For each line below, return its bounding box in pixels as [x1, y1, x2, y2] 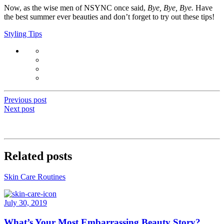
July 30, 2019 [4, 198, 47, 207]
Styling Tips [4, 29, 42, 38]
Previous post [4, 95, 46, 104]
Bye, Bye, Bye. [147, 3, 195, 12]
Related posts [4, 149, 72, 162]
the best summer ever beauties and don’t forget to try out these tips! [4, 12, 214, 21]
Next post [4, 104, 34, 113]
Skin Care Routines [4, 172, 65, 181]
